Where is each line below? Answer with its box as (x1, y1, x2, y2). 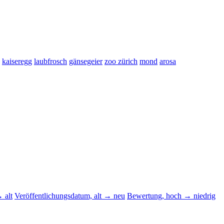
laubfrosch (34, 57, 67, 65)
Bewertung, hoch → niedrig (127, 191, 215, 200)
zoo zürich (104, 57, 137, 65)
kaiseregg (2, 57, 32, 65)
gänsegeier (69, 57, 102, 65)
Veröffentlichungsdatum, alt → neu (14, 191, 125, 200)
